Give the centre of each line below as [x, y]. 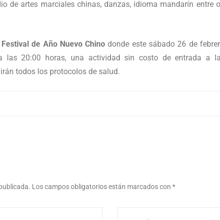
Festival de [21, 44]
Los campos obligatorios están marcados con [102, 187]
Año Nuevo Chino [74, 44]
